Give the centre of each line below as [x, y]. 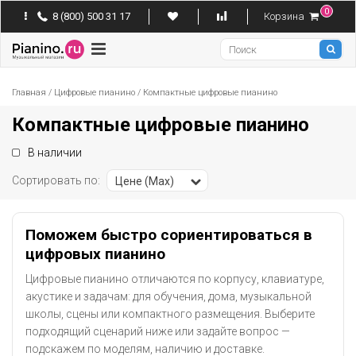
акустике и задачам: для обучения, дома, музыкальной [168, 296]
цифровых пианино [95, 254]
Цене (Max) [145, 181]
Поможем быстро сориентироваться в [169, 235]
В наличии [55, 153]
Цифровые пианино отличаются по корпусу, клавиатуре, [175, 279]
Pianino [35, 54]
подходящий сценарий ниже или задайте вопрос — [158, 331]
